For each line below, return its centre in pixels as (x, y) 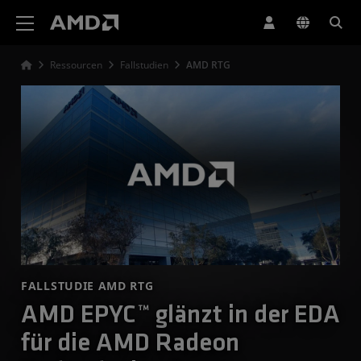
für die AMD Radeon (130, 344)
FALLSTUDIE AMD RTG (87, 285)
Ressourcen (76, 65)
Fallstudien (144, 65)
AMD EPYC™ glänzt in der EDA (180, 315)
